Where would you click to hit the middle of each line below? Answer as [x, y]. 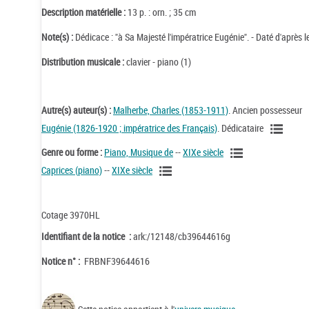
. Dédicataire [241, 128]
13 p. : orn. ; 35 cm [162, 12]
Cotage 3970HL [71, 215]
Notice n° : [62, 261]
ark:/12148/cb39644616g [182, 236]
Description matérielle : [84, 12]
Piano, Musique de [139, 152]
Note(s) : [58, 37]
